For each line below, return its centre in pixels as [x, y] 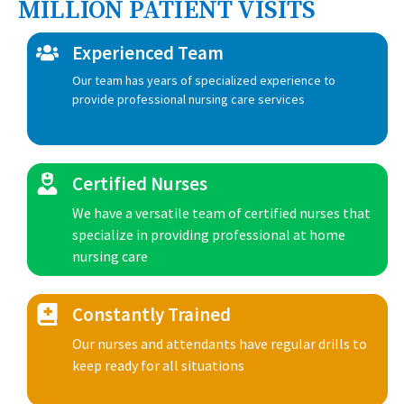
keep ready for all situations [158, 365]
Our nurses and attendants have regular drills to [220, 344]
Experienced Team [148, 53]
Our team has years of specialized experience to [204, 80]
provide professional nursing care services [188, 99]
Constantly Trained [151, 314]
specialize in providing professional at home [209, 234]
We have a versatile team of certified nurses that [221, 213]
